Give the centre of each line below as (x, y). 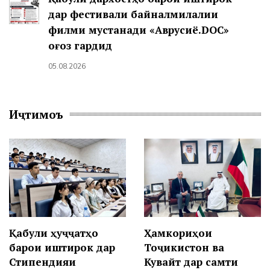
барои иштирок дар (62, 247)
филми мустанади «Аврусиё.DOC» (138, 30)
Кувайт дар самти (191, 262)
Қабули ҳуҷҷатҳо (54, 233)
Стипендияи (42, 262)
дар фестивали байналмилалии (133, 14)
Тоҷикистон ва (184, 247)
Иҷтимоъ (36, 115)
